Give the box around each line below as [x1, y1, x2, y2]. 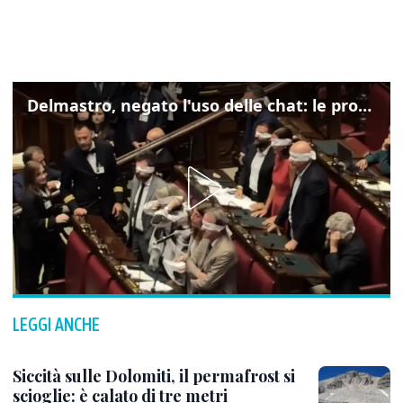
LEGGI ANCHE [13, 314, 100, 335]
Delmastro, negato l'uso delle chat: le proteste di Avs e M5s [358, 94, 372, 116]
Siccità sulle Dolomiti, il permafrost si [13, 365, 295, 387]
